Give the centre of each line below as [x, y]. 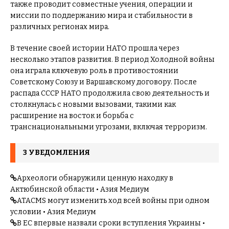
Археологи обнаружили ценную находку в [95, 178]
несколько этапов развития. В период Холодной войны [112, 60]
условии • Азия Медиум [53, 212]
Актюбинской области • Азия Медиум [80, 189]
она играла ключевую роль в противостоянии [94, 71]
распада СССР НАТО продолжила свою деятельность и [110, 93]
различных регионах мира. [60, 27]
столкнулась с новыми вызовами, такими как [93, 105]
